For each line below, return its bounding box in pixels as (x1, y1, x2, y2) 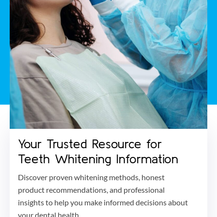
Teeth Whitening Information (18, 151, 178, 166)
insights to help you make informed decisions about (18, 197, 188, 207)
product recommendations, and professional (18, 185, 165, 194)
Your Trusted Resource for (18, 136, 162, 151)
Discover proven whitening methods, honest (18, 172, 165, 182)
